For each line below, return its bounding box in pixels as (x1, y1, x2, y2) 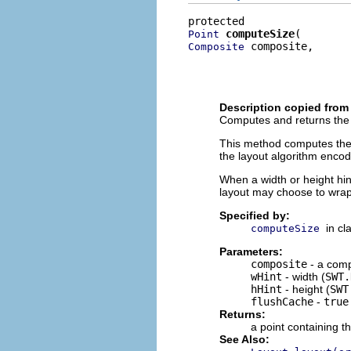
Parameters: (219, 245, 283, 258)
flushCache (251, 295, 313, 308)
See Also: (219, 333, 270, 346)
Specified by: (219, 209, 290, 222)
